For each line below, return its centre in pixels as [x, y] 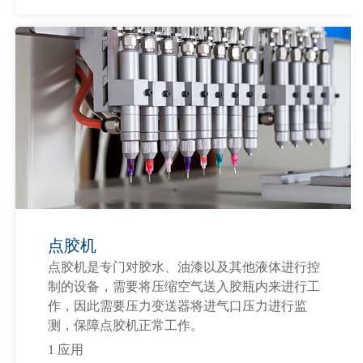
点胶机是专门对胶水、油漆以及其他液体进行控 [184, 267]
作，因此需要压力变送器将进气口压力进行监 [178, 306]
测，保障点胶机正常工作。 [126, 326]
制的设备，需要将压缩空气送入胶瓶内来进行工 [184, 287]
